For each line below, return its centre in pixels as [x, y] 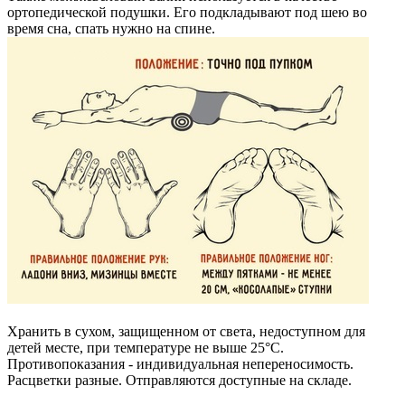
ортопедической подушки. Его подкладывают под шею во [187, 12]
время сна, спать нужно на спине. [113, 28]
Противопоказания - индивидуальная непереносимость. [182, 363]
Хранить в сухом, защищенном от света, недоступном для [186, 331]
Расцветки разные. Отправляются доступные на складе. [179, 380]
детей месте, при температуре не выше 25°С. [146, 347]
